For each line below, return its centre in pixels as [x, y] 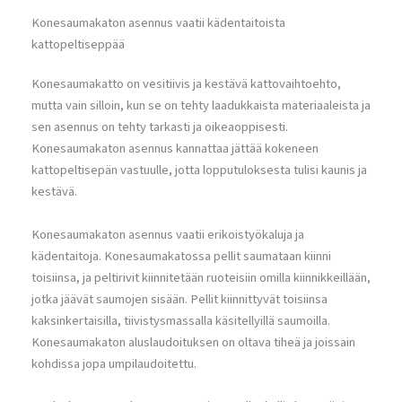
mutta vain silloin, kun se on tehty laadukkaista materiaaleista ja [201, 106]
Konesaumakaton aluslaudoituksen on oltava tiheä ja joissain [193, 342]
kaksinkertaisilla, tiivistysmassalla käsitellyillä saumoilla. [181, 320]
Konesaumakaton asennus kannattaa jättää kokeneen [175, 149]
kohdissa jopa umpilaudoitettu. [114, 363]
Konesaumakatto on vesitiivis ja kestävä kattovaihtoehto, [186, 84]
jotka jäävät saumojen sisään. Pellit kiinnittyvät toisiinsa [179, 299]
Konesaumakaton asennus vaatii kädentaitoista [158, 23]
